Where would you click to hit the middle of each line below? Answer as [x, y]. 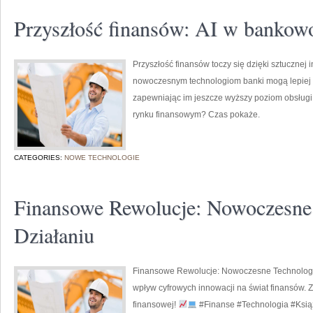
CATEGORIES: [39, 158]
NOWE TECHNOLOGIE [102, 158]
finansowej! [155, 305]
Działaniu [54, 235]
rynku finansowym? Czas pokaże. [196, 115]
